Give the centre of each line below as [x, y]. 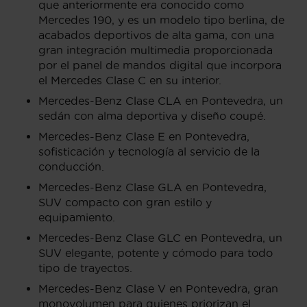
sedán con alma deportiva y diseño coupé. [152, 115]
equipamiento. [77, 217]
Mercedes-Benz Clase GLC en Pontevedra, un [160, 237]
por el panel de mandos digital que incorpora [160, 65]
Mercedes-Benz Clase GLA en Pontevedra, [152, 187]
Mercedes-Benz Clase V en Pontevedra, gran [158, 288]
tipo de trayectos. [85, 268]
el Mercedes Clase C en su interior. [130, 80]
